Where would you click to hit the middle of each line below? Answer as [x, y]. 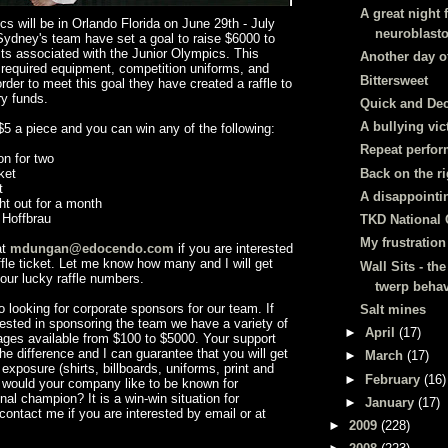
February [394, 379]
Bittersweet [394, 80]
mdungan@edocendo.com [92, 248]
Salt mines [393, 309]
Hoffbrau [26, 218]
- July [257, 23]
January [391, 402]
